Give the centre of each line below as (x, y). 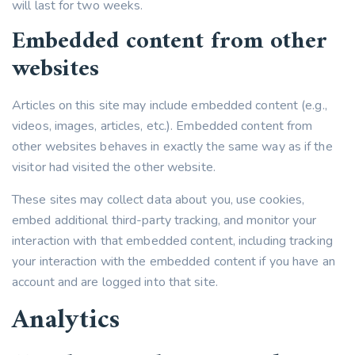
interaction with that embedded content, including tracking (172, 241)
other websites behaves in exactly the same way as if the (172, 147)
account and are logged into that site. (115, 282)
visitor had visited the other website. (114, 167)
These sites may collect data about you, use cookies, (158, 200)
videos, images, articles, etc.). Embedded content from (162, 126)
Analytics (66, 321)
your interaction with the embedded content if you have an (174, 261)
